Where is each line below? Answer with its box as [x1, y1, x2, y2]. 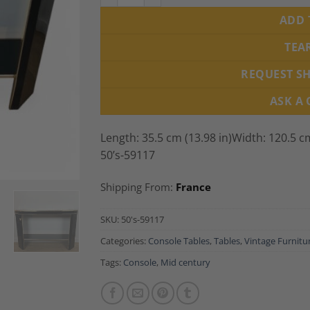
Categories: [100, 235, 148, 248]
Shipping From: [100, 179, 176, 194]
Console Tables [147, 235, 210, 248]
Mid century [160, 256, 210, 269]
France [175, 179, 211, 194]
